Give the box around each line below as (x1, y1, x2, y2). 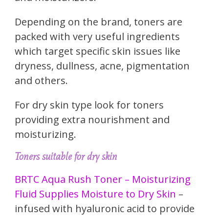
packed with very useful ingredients (15, 30, 180, 44)
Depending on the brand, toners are (15, 15, 182, 29)
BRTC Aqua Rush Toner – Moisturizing (15, 173, 191, 186)
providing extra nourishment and (15, 113, 170, 127)
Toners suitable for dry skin (15, 151, 117, 163)
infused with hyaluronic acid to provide (15, 202, 195, 216)
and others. (15, 74, 68, 88)
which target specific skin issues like (15, 44, 180, 58)
